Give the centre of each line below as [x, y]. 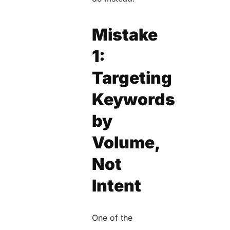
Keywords [134, 99]
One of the [112, 217]
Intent [117, 185]
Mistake [125, 34]
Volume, [126, 142]
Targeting [132, 78]
